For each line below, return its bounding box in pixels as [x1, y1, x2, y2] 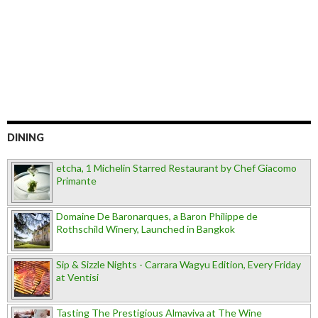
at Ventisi [56, 271, 99, 283]
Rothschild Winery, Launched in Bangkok [56, 223, 235, 235]
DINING [7, 131, 44, 143]
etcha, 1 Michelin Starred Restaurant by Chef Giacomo [56, 162, 297, 174]
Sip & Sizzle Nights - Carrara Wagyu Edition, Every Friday [56, 258, 301, 270]
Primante [56, 175, 97, 187]
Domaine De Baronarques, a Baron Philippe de [56, 210, 258, 222]
